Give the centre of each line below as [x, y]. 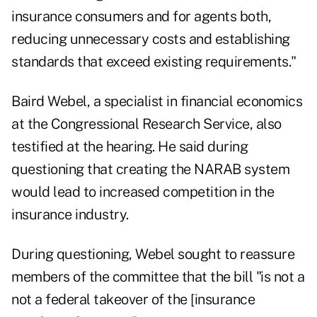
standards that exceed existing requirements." [154, 62]
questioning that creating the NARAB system [150, 169]
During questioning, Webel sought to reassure [153, 254]
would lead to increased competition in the [143, 192]
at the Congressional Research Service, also [146, 124]
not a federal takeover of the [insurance [133, 300]
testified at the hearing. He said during [129, 147]
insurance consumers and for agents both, [141, 17]
